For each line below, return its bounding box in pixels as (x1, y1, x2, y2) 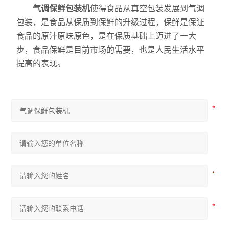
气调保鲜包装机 (33, 4, 90, 13)
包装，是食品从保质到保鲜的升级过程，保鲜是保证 (16, 18, 205, 27)
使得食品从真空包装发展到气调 (90, 4, 205, 13)
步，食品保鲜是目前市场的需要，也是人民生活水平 (16, 45, 205, 54)
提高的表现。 (16, 59, 66, 68)
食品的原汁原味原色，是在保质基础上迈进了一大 (16, 32, 197, 40)
